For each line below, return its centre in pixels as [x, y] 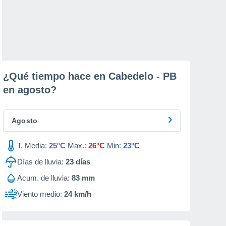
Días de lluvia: [40, 162]
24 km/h [78, 194]
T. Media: [32, 146]
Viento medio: [40, 194]
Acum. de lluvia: [43, 178]
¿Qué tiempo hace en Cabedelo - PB [90, 76]
